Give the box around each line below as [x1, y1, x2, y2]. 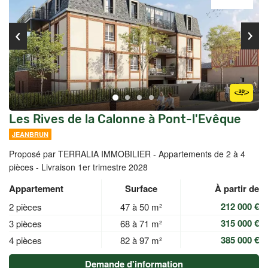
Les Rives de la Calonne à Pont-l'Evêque [9, 112, 241, 126]
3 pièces [9, 217, 42, 230]
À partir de [215, 182, 259, 195]
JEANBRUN [12, 130, 48, 139]
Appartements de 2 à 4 [159, 148, 245, 160]
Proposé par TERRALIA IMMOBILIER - [9, 148, 159, 160]
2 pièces [9, 200, 42, 213]
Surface [124, 182, 157, 195]
